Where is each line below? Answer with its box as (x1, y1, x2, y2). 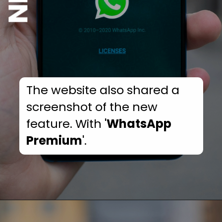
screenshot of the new (26, 99, 158, 115)
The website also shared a (26, 82, 180, 99)
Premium (26, 132, 83, 149)
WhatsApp (107, 115, 172, 132)
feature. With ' (26, 115, 107, 132)
